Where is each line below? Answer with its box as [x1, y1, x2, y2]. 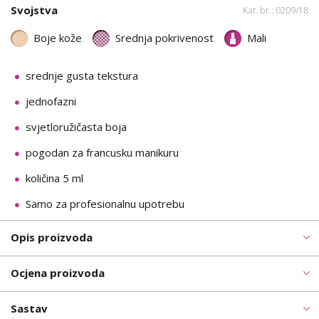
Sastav [11, 300, 48, 315]
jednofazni [26, 93, 76, 108]
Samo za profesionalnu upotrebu [26, 196, 184, 211]
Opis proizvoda [11, 229, 93, 244]
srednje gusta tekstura [26, 68, 138, 83]
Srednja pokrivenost [115, 31, 214, 46]
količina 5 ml [26, 170, 83, 185]
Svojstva [11, 3, 58, 18]
